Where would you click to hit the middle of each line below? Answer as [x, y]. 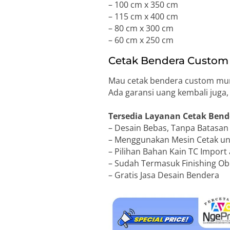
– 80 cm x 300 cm [141, 28]
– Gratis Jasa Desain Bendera [164, 175]
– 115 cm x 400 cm [143, 17]
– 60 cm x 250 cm [141, 40]
